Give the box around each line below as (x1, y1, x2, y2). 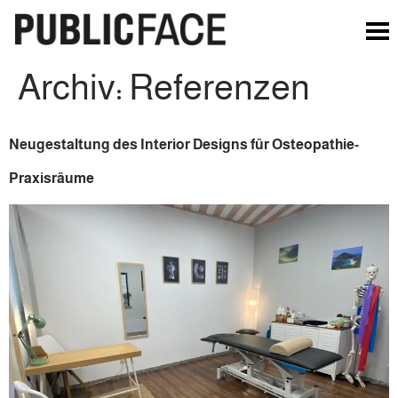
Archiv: (18, 68, 129, 107)
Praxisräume (9, 171, 94, 186)
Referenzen (129, 68, 310, 107)
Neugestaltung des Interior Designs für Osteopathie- (9, 137, 359, 152)
